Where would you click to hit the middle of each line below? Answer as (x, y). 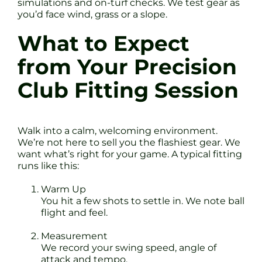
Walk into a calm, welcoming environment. (118, 131)
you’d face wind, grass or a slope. (92, 15)
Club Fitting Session (128, 91)
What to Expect (104, 44)
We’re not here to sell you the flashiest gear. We (129, 143)
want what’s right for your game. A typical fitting (130, 154)
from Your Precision (127, 67)
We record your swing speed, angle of (129, 248)
